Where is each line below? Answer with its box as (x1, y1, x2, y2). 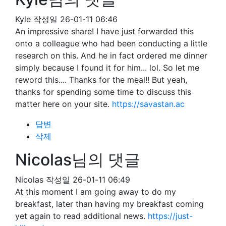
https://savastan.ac (112, 99, 185, 109)
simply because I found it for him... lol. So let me (15, 63, 199, 73)
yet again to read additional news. (15, 211, 148, 221)
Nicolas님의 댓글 (15, 150, 140, 169)
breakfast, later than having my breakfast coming (15, 199, 204, 209)
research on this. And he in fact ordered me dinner (15, 50, 207, 61)
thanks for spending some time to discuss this (15, 87, 191, 97)
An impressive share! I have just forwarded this (15, 26, 194, 36)
